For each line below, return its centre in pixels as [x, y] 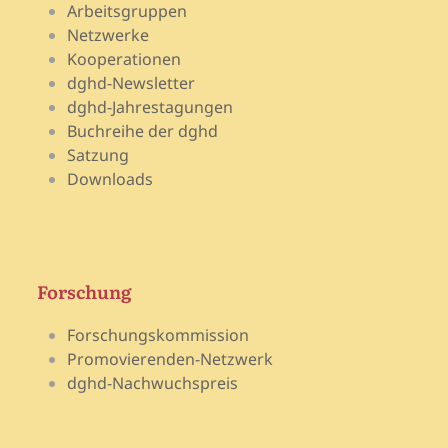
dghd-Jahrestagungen [150, 106]
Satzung [98, 154]
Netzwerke [108, 34]
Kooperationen [124, 58]
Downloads [110, 178]
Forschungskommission [158, 334]
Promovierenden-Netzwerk [170, 358]
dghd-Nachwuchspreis [153, 382]
